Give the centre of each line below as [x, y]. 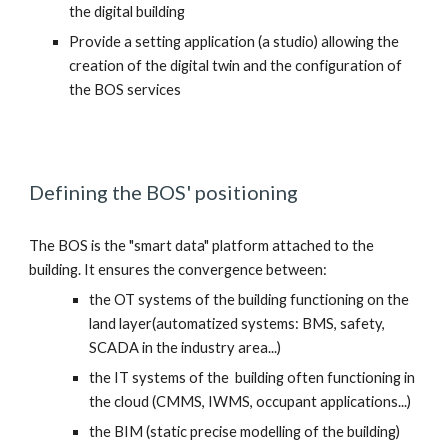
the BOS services [125, 89]
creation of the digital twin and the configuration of [236, 65]
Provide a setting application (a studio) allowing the [234, 41]
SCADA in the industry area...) [187, 347]
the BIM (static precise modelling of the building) [245, 431]
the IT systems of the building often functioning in [252, 377]
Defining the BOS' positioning [166, 192]
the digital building [127, 11]
